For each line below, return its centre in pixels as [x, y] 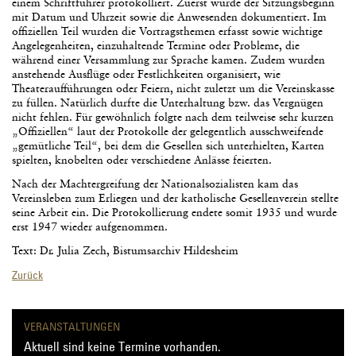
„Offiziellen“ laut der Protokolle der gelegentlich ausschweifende [168, 132]
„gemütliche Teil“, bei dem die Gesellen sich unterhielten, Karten [168, 146]
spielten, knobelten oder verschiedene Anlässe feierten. [142, 160]
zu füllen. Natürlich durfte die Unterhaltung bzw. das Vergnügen [168, 103]
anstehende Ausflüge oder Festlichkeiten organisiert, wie [146, 74]
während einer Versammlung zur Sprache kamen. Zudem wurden [168, 60]
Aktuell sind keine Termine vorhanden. [122, 346]
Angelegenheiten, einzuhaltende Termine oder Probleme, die [156, 46]
